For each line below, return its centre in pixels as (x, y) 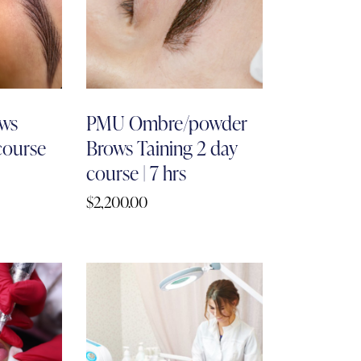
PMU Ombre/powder (167, 122)
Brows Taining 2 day (162, 147)
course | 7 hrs (137, 172)
